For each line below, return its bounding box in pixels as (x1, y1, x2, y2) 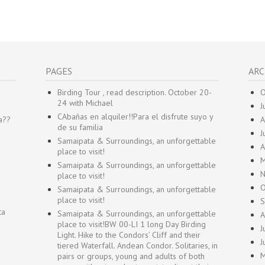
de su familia (57, 122, 103, 132)
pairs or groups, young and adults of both (57, 251, 205, 261)
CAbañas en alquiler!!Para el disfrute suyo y (57, 111, 213, 122)
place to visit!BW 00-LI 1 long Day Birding (57, 219, 206, 230)
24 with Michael (57, 98, 113, 108)
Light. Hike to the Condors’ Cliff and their (57, 230, 201, 240)
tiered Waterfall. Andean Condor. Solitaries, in (57, 240, 218, 251)
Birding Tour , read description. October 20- (57, 87, 212, 98)
